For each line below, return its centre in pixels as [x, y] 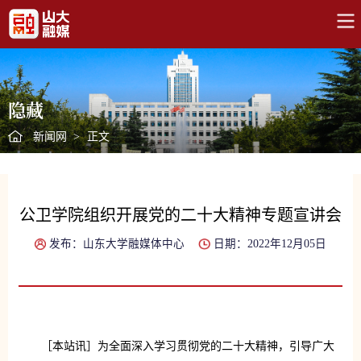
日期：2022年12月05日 [270, 244]
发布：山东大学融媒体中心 [117, 244]
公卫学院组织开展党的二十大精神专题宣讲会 [180, 216]
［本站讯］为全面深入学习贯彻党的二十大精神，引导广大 [187, 346]
